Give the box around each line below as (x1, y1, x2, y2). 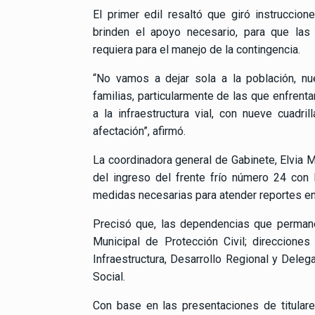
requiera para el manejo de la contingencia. (93, 42, 300, 56)
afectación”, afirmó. (93, 124, 186, 138)
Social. (93, 269, 125, 283)
